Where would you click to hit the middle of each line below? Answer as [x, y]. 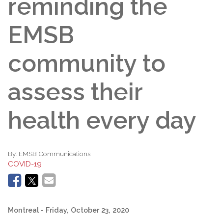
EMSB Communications [55, 154]
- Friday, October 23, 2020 [85, 210]
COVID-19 [25, 164]
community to [87, 63]
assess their [75, 92]
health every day [102, 120]
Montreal [23, 210]
